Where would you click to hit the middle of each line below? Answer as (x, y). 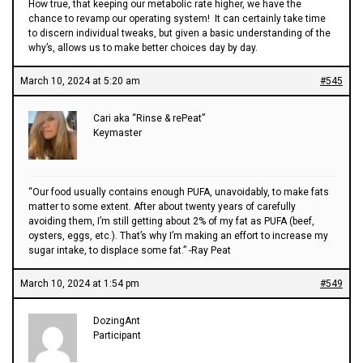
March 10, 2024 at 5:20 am (80, 81)
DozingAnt (117, 320)
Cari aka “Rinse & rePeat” (149, 118)
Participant (117, 335)
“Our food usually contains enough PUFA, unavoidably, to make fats (179, 192)
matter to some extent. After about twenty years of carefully (162, 206)
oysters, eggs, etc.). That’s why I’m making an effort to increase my (178, 235)
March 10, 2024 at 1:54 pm (80, 283)
